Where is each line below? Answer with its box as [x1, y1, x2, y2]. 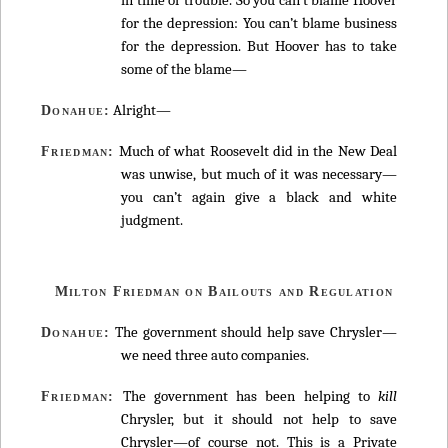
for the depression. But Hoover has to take [121, 36, 397, 55]
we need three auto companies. [121, 345, 309, 364]
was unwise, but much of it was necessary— [121, 165, 397, 184]
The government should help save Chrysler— [110, 322, 397, 341]
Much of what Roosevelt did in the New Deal [114, 142, 397, 161]
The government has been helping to [114, 387, 378, 406]
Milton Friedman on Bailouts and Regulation [54, 283, 394, 299]
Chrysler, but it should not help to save [121, 410, 397, 429]
